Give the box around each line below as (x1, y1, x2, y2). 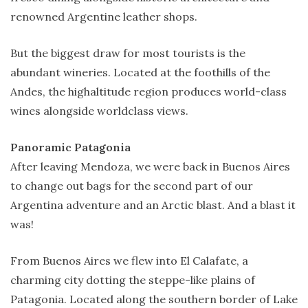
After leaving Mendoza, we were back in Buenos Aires (10, 159, 290, 173)
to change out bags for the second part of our (10, 178, 253, 192)
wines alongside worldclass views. (10, 103, 188, 118)
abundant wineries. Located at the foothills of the (10, 65, 270, 79)
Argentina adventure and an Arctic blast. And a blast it (10, 197, 296, 212)
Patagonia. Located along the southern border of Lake (10, 291, 298, 306)
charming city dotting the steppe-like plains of (10, 272, 255, 287)
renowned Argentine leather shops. (10, 9, 197, 23)
